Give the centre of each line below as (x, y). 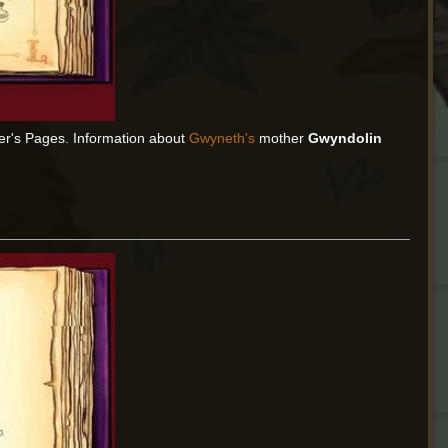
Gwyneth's (222, 138)
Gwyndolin (345, 138)
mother (282, 138)
